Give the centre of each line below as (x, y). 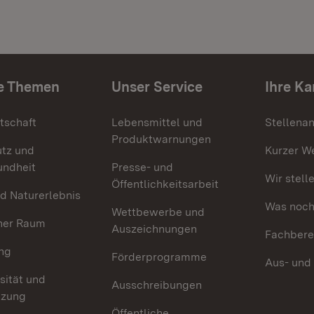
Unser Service (157, 87)
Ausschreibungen (157, 285)
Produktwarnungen (162, 139)
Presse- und (143, 167)
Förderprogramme (159, 257)
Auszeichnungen (155, 229)
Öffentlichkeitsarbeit (165, 184)
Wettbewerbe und (158, 212)
